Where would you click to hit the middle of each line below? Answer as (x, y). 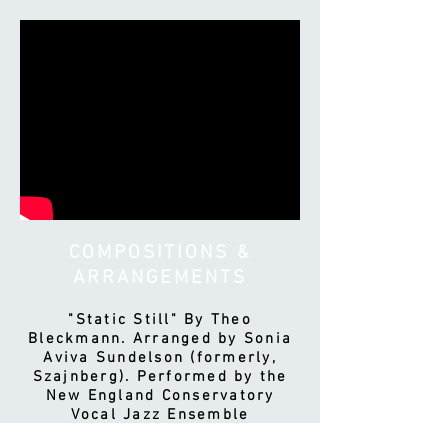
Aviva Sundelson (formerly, (160, 358)
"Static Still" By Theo (160, 320)
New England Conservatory (160, 396)
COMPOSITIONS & (160, 253)
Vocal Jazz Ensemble (160, 415)
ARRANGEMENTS (160, 278)
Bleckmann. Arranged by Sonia (160, 339)
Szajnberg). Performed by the (160, 377)
